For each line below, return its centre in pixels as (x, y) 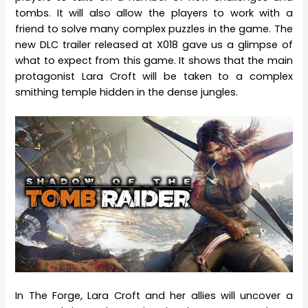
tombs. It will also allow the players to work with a (154, 13)
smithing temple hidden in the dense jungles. (127, 92)
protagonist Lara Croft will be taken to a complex (154, 76)
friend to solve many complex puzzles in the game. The (154, 29)
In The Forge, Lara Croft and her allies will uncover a (154, 296)
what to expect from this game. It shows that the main (154, 60)
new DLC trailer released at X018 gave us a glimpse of (154, 44)
